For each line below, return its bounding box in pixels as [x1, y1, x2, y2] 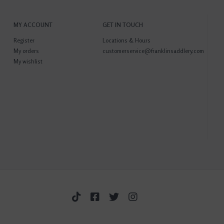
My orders [13, 46, 39, 54]
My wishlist [13, 57, 42, 65]
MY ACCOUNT [13, 20, 52, 28]
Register [13, 36, 34, 44]
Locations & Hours [102, 36, 151, 44]
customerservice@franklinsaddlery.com [102, 46, 204, 54]
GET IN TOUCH [102, 20, 143, 28]
